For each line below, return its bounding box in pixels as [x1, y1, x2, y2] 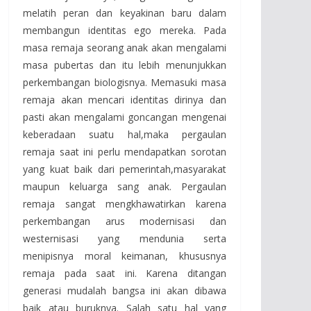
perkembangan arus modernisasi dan [23, 214, 226, 228]
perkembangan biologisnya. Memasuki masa [23, 75, 226, 89]
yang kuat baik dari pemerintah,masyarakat [23, 162, 226, 176]
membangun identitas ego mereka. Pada [23, 23, 226, 37]
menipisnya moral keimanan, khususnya [23, 249, 226, 262]
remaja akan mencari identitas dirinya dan [23, 92, 226, 106]
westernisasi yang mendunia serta [23, 231, 226, 245]
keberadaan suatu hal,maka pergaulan [23, 127, 226, 141]
